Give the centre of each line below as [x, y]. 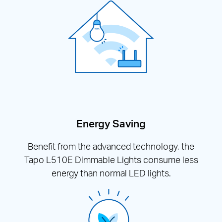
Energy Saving [111, 123]
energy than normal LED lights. [111, 173]
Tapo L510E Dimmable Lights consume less [111, 160]
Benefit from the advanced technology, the [111, 146]
